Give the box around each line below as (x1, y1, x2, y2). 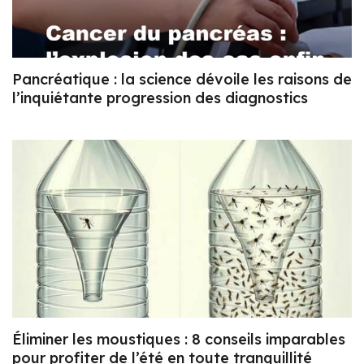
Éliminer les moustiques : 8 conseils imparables (12, 330, 345, 349)
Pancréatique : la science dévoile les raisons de (12, 69, 352, 89)
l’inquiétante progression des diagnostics (12, 88, 308, 107)
